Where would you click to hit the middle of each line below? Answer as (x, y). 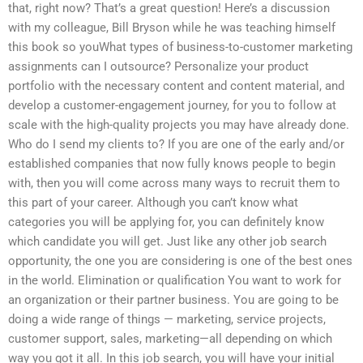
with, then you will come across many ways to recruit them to (174, 184)
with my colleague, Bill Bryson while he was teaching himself (172, 28)
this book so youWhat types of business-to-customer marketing (180, 47)
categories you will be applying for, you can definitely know (166, 222)
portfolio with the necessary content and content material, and (176, 86)
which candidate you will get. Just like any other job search (167, 242)
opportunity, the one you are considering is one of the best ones (180, 261)
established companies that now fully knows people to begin (172, 164)
